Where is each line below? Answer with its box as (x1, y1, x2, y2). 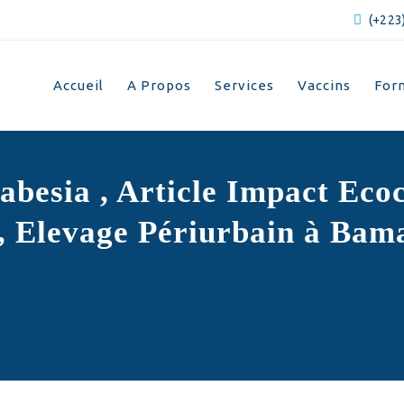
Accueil (53, 78, 104, 93)
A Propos (127, 78, 191, 93)
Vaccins (298, 78, 351, 93)
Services (215, 78, 274, 93)
